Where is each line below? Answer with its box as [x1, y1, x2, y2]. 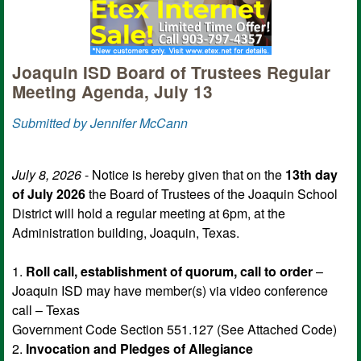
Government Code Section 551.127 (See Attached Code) [12, 319, 337, 338]
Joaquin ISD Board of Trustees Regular [12, 60, 330, 84]
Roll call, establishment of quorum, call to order [26, 261, 313, 280]
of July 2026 [12, 184, 85, 203]
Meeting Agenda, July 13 [12, 79, 213, 103]
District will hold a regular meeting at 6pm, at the [12, 203, 285, 222]
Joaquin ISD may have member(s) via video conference [12, 280, 328, 300]
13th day [285, 164, 338, 184]
